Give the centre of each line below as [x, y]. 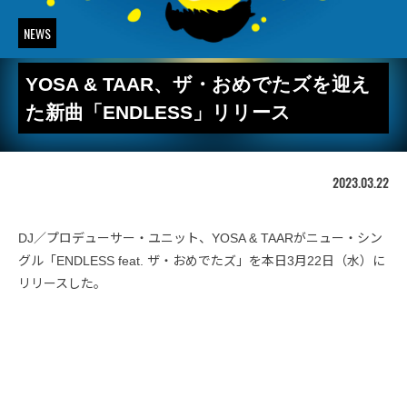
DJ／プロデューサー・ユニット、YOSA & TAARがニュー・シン [200, 238]
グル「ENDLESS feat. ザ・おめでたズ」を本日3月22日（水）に [202, 261]
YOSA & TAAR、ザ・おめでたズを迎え [198, 84]
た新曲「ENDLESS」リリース [158, 112]
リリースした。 [62, 283]
